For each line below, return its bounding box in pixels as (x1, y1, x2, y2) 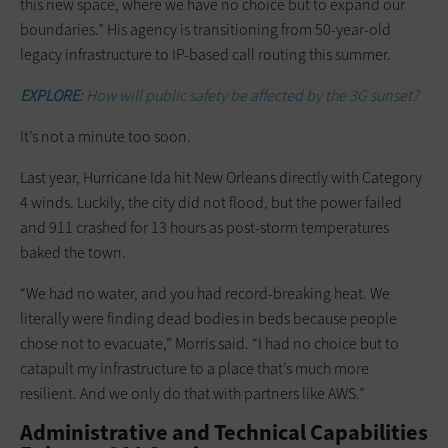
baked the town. (20, 241, 126, 263)
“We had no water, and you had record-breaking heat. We (20, 282, 390, 304)
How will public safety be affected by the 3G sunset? (83, 84, 418, 106)
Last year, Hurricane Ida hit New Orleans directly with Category (20, 166, 422, 188)
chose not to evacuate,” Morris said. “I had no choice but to (20, 332, 399, 354)
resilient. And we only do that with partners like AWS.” (20, 382, 365, 404)
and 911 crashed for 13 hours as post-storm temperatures (20, 216, 389, 238)
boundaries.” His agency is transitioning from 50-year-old (20, 18, 391, 40)
